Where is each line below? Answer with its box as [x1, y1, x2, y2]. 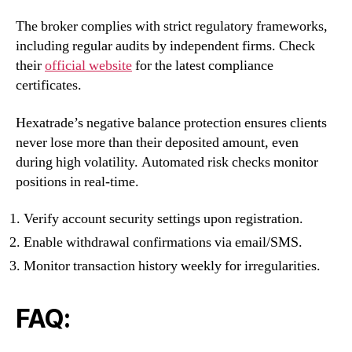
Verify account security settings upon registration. [24, 210, 303, 229]
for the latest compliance [132, 57, 273, 75]
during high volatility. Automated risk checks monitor [16, 152, 318, 171]
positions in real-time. [16, 172, 139, 191]
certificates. [16, 76, 82, 95]
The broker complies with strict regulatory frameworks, [16, 17, 328, 36]
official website [45, 57, 132, 75]
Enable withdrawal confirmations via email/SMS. [24, 233, 302, 252]
